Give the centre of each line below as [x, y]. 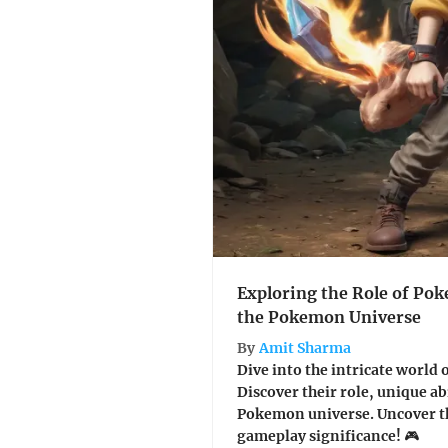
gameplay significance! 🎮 [328, 435]
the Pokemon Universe [329, 316]
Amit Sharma [305, 347]
